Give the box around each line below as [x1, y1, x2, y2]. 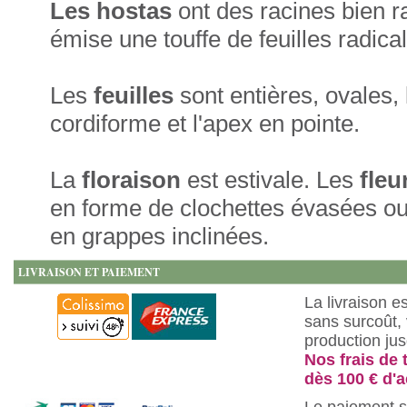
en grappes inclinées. [50, 223, 269, 250]
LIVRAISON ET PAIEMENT [18, 264, 160, 280]
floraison [75, 166, 181, 194]
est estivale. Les [181, 166, 360, 194]
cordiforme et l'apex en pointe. [50, 110, 360, 137]
